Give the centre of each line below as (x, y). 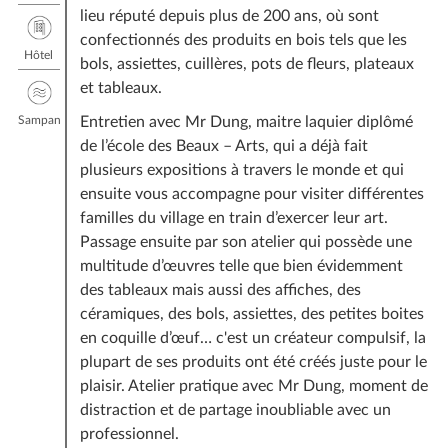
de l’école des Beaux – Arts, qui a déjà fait (223, 145)
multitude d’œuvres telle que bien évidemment (241, 265)
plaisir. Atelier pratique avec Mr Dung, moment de (253, 385)
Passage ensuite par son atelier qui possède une (245, 241)
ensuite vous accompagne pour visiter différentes (251, 193)
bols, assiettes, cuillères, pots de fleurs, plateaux (246, 63)
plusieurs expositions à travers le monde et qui (241, 169)
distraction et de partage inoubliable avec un (235, 409)
